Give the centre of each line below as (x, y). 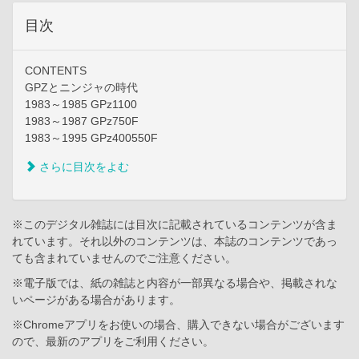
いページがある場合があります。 (96, 300)
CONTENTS (56, 71)
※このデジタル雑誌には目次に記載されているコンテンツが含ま (175, 225)
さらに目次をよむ (83, 167)
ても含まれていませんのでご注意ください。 (124, 258)
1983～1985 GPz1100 (81, 105)
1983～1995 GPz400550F (91, 138)
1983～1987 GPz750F (82, 121)
